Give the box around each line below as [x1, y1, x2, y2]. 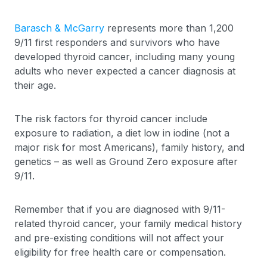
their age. [14, 79, 56, 91]
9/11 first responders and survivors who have [14, 36, 220, 48]
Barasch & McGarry [14, 22, 104, 34]
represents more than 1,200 [104, 22, 234, 34]
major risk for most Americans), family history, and [14, 141, 244, 153]
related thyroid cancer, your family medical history [14, 218, 242, 229]
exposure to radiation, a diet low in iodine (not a [14, 127, 229, 139]
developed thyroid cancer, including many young [14, 51, 235, 63]
